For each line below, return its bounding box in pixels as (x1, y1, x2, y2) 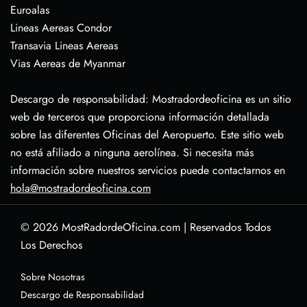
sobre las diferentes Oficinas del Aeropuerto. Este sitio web (10, 127, 284, 143)
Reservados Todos (190, 219, 271, 236)
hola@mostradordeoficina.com (10, 180, 151, 197)
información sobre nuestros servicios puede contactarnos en (10, 162, 285, 179)
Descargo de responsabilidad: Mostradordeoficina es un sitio (10, 91, 291, 108)
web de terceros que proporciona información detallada (10, 109, 269, 125)
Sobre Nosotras (21, 270, 85, 284)
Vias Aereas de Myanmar (10, 56, 125, 72)
